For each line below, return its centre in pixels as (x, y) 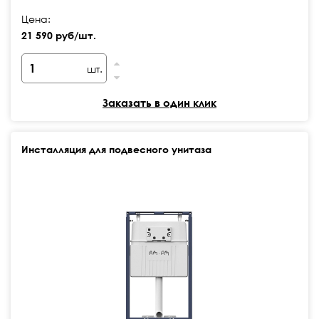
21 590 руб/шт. (59, 35)
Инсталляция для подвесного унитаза (116, 149)
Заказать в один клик (159, 103)
